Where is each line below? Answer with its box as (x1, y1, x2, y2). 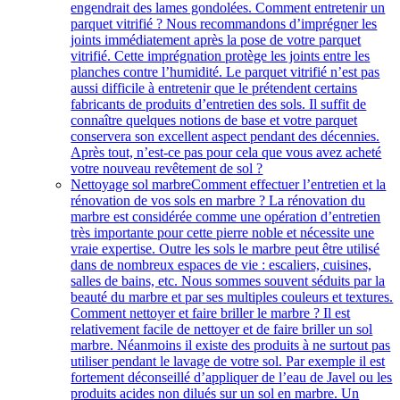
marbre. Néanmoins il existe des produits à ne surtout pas (71, 337, 391, 353)
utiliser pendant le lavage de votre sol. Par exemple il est (71, 354, 386, 369)
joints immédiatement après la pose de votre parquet (71, 32, 362, 47)
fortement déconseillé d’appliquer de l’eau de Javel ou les (71, 370, 393, 385)
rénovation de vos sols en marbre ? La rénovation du (71, 193, 366, 208)
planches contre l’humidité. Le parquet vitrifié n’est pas (71, 64, 380, 79)
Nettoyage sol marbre (71, 177, 192, 192)
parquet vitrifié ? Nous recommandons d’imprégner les (71, 16, 378, 31)
